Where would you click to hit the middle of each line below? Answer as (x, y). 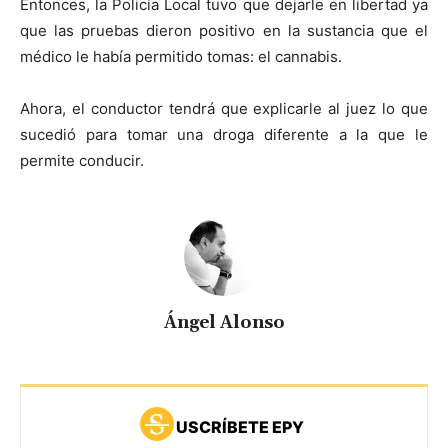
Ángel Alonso (224, 323)
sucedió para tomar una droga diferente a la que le (224, 135)
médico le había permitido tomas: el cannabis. (181, 57)
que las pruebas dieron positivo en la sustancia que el (224, 31)
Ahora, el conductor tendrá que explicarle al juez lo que (224, 109)
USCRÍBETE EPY (239, 427)
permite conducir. (82, 161)
